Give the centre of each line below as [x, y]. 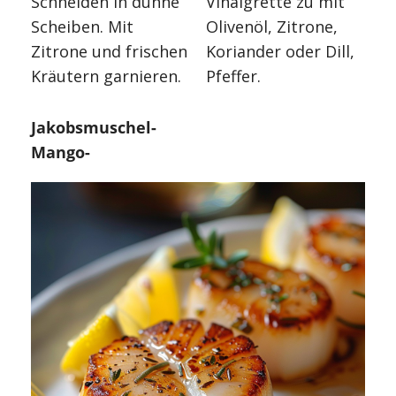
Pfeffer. [233, 76]
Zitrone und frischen [109, 51]
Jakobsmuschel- [94, 127]
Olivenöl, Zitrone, [272, 27]
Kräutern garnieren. [106, 76]
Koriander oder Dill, [280, 51]
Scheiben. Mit [82, 27]
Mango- [61, 152]
